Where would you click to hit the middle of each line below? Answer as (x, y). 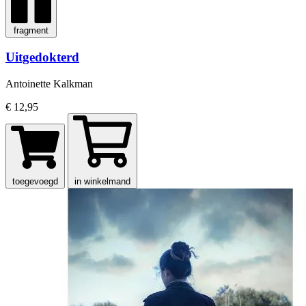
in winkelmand (102, 181)
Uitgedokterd (42, 57)
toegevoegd (35, 181)
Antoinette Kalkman (49, 83)
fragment (31, 30)
